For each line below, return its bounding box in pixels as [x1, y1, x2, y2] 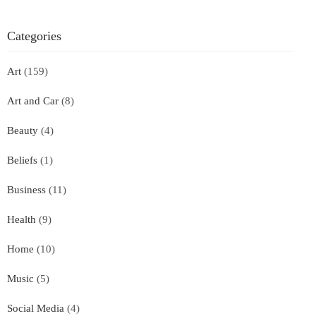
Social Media [7, 303, 64, 315]
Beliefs [7, 154, 37, 166]
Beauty [7, 125, 38, 137]
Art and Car [7, 95, 59, 107]
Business [7, 184, 46, 196]
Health [7, 214, 36, 226]
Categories [7, 29, 61, 44]
